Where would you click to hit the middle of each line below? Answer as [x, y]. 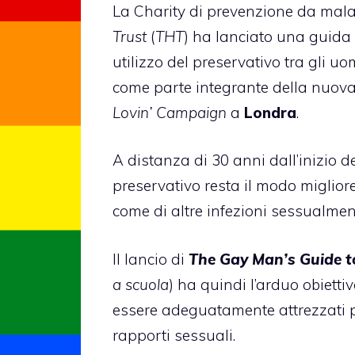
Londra [270, 112]
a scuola [141, 284]
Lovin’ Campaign [170, 112]
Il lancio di [151, 259]
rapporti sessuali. [174, 335]
